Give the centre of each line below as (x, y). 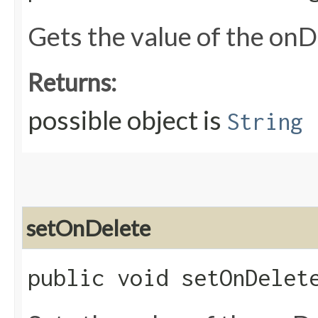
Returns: (72, 82)
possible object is (127, 120)
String (265, 122)
